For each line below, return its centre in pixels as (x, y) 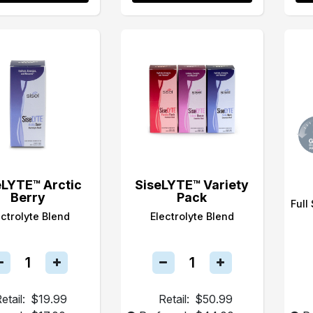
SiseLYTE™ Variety (192, 185)
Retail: (174, 299)
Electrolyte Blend (192, 216)
